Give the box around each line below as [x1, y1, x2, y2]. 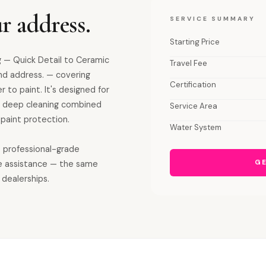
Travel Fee [170, 58, 207, 68]
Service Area [170, 101, 217, 111]
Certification [170, 80, 216, 90]
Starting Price [170, 37, 220, 47]
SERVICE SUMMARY [170, 15, 255, 23]
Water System [170, 122, 221, 132]
